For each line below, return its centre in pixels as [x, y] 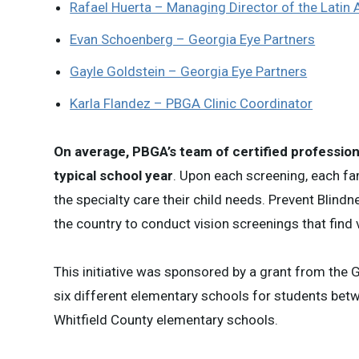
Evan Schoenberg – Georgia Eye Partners [193, 39]
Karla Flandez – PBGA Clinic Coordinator [192, 103]
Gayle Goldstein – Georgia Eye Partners [189, 71]
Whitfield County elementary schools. [166, 320]
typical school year [114, 175]
